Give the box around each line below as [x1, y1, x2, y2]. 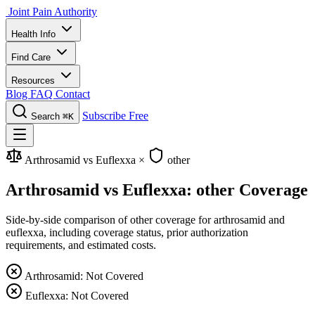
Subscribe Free [82, 110, 148, 122]
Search [31, 111, 60, 122]
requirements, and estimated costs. [6, 238, 156, 251]
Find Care [11, 52, 53, 63]
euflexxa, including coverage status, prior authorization [6, 226, 248, 238]
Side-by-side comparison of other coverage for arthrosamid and [6, 213, 285, 226]
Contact [56, 88, 90, 100]
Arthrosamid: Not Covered [25, 269, 143, 282]
